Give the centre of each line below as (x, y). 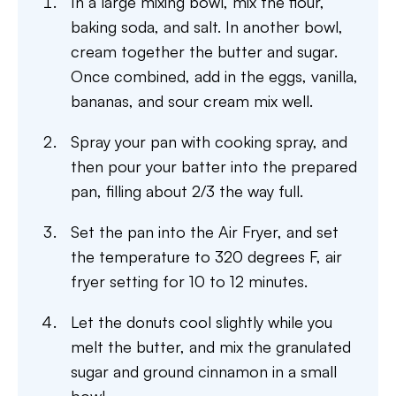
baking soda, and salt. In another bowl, (207, 27)
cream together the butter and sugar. (204, 51)
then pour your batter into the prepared (214, 166)
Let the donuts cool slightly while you (202, 322)
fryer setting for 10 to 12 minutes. (189, 281)
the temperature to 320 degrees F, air (206, 256)
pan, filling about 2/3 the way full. (187, 191)
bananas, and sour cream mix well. (192, 101)
